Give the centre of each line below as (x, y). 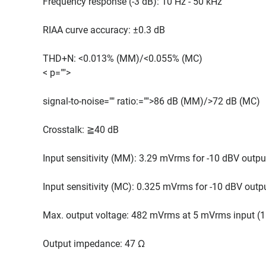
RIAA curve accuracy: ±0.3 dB (104, 30)
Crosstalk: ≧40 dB (81, 130)
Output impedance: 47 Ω (94, 244)
